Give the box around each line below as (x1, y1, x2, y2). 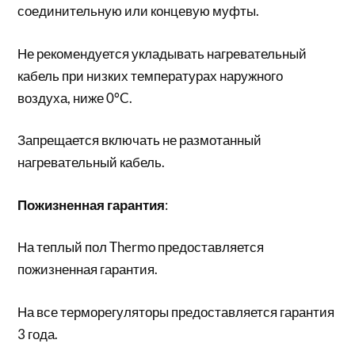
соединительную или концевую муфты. (17, 2, 260, 19)
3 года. (17, 325, 59, 342)
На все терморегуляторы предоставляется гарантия (17, 303, 335, 320)
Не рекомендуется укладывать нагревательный (17, 44, 307, 62)
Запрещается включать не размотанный (17, 132, 262, 148)
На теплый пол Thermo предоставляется (17, 239, 265, 255)
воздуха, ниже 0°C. (17, 89, 133, 106)
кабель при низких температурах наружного (17, 67, 284, 84)
